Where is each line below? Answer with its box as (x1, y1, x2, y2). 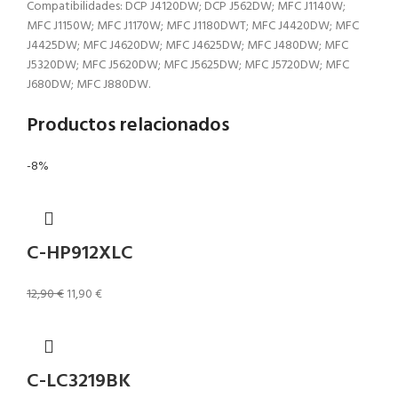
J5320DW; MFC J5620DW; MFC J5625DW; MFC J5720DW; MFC (27, 55, 349, 76)
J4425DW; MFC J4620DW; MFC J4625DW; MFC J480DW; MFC (27, 36, 348, 56)
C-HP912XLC (27, 238, 133, 269)
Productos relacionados (27, 110, 229, 141)
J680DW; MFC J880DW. (27, 75, 150, 95)
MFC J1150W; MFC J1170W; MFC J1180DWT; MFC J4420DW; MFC (27, 16, 359, 36)
